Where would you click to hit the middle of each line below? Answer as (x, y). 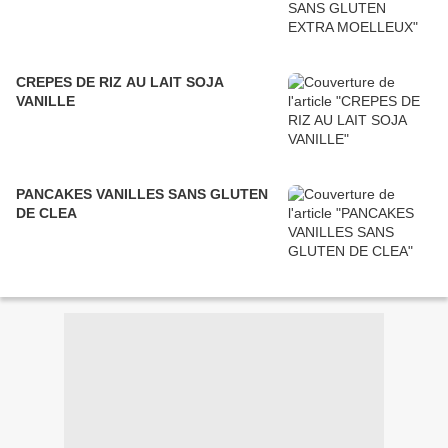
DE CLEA (46, 213)
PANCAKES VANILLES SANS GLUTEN (142, 194)
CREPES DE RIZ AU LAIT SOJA (120, 82)
